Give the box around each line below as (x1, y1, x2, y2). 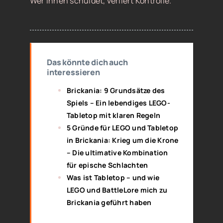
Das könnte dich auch (46, 56, 128, 68)
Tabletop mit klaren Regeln (66, 110, 161, 120)
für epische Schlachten (66, 160, 148, 170)
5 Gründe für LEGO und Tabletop (66, 122, 179, 132)
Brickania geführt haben (66, 197, 152, 207)
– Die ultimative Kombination (66, 147, 168, 157)
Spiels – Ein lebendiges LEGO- (66, 98, 170, 108)
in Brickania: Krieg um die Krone (66, 135, 179, 145)
